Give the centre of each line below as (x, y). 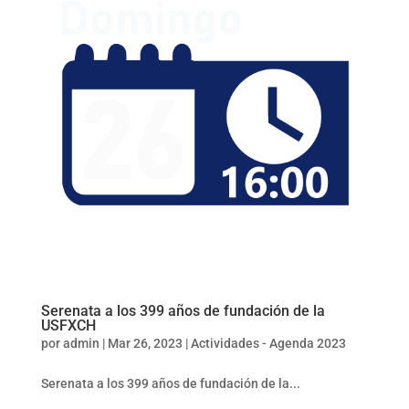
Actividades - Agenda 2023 (268, 343)
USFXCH (68, 325)
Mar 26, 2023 (145, 343)
